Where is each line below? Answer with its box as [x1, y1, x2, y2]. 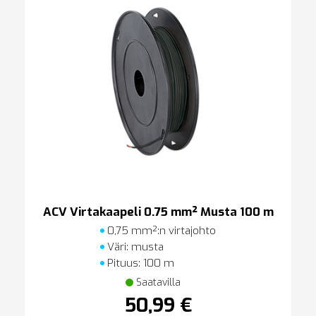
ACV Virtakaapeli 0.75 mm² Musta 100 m [42, 203, 274, 220]
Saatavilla [135, 275, 181, 289]
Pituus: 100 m [104, 255, 174, 270]
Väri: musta [104, 239, 164, 254]
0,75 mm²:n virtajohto [104, 223, 216, 238]
